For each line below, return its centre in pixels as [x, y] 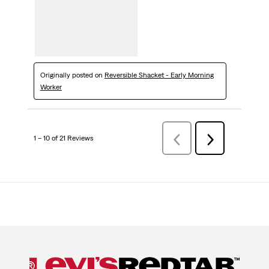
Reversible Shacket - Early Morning [159, 75]
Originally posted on [72, 75]
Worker [51, 87]
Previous [190, 140]
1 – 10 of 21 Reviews [63, 138]
